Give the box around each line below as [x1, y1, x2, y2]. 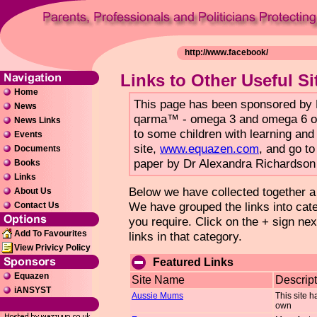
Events [14, 129, 42, 139]
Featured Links [153, 256, 234, 268]
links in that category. [129, 229, 242, 243]
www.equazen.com [160, 142, 259, 156]
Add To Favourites [14, 229, 87, 238]
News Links [14, 115, 61, 125]
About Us [14, 186, 52, 196]
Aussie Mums [132, 291, 183, 301]
